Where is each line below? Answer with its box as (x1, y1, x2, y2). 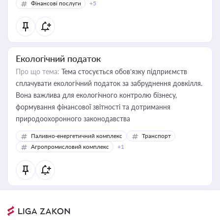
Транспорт (142, 132, 171, 139)
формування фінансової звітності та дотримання (16, 103, 170, 111)
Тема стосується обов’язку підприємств (59, 67, 187, 76)
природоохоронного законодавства (16, 114, 130, 123)
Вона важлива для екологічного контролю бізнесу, (16, 91, 177, 99)
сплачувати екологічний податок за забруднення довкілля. (16, 79, 202, 87)
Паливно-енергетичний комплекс (31, 132, 122, 139)
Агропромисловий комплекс (31, 143, 109, 150)
